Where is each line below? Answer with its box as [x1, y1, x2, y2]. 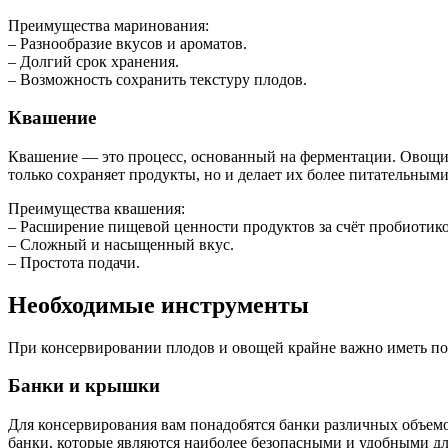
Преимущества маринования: [8, 16, 209, 34]
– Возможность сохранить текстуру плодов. [8, 70, 307, 88]
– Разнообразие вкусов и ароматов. [8, 34, 247, 52]
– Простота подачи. [8, 253, 140, 271]
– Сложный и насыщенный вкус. [8, 235, 234, 253]
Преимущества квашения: [8, 199, 185, 217]
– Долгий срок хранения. [8, 52, 179, 70]
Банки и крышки [8, 375, 160, 397]
